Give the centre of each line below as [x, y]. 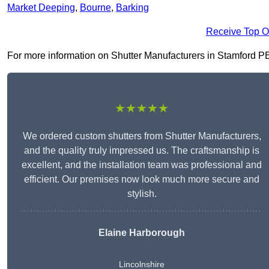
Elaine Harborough [142, 233]
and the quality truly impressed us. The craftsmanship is [142, 151]
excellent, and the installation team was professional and [142, 165]
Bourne [95, 8]
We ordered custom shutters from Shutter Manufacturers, [142, 136]
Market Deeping [41, 8]
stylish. [142, 194]
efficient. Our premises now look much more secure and [142, 180]
